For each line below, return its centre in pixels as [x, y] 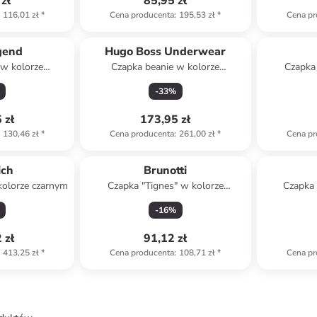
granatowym [166, 81]
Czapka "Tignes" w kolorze [165, 186]
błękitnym [166, 200]
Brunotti [166, 171]
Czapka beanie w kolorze [166, 67]
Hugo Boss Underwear [166, 52]
